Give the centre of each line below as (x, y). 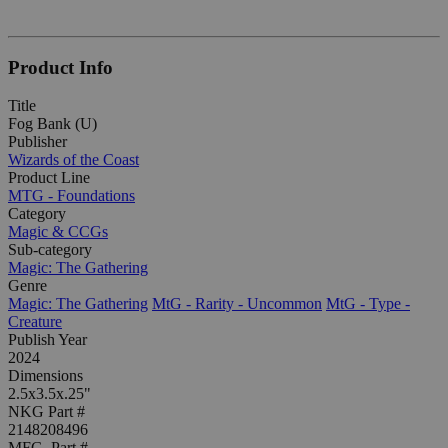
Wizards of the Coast (73, 160)
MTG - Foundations (71, 196)
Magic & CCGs (58, 232)
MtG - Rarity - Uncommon (237, 304)
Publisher (37, 142)
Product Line (49, 178)
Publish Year (47, 340)
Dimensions (45, 376)
